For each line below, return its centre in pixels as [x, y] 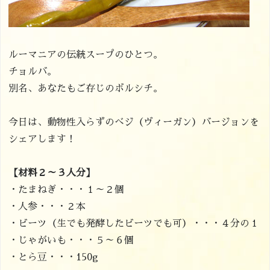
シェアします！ [42, 139]
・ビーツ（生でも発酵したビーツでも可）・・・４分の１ [134, 224]
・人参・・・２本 [47, 207]
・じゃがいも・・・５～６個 [71, 240]
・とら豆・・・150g [54, 257]
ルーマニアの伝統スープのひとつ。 [86, 55]
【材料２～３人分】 [52, 173]
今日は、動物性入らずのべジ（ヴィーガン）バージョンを [134, 122]
